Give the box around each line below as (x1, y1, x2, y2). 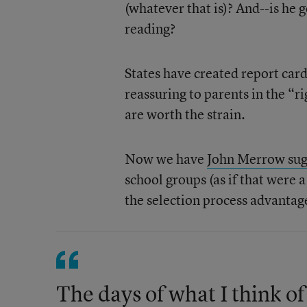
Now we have (124, 149, 207, 168)
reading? (124, 19, 175, 38)
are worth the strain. (124, 105, 245, 123)
